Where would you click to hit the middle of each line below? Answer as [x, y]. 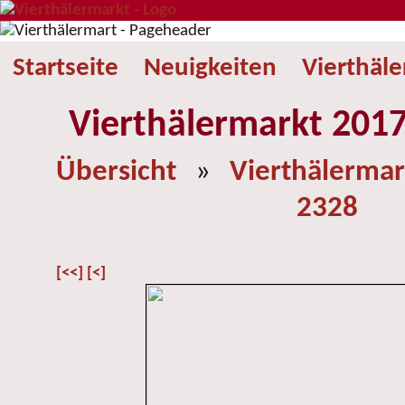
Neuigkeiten [210, 68]
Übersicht [116, 172]
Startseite [66, 68]
